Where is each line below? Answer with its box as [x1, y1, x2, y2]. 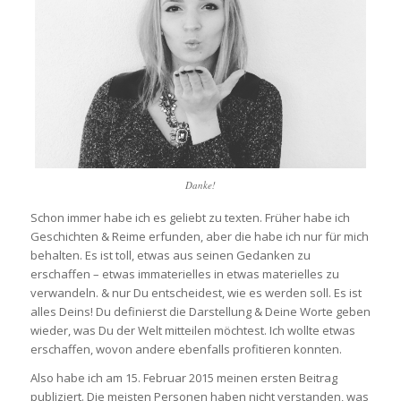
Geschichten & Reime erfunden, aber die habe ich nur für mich [30, 227, 369, 244]
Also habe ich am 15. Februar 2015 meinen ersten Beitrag [30, 370, 337, 386]
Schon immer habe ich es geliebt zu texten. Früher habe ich [30, 209, 350, 226]
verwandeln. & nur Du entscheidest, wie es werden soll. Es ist [30, 284, 362, 301]
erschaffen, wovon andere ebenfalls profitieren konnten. [30, 340, 342, 357]
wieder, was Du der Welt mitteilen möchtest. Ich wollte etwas [30, 321, 355, 338]
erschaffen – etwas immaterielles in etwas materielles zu [30, 265, 339, 282]
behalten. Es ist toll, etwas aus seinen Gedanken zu [30, 246, 311, 263]
